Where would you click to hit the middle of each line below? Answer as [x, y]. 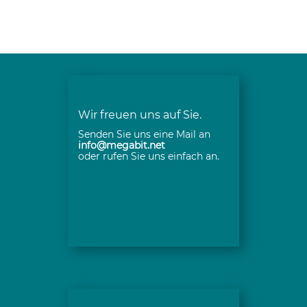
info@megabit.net [122, 145]
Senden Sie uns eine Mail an [144, 134]
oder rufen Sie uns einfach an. [149, 156]
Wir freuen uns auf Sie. [140, 115]
